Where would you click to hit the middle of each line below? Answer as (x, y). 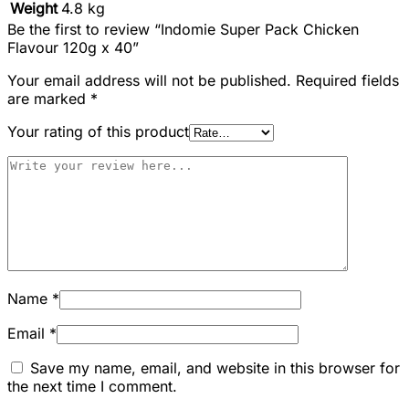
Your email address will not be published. (149, 80)
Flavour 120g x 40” (73, 47)
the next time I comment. (92, 386)
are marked (49, 98)
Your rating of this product (98, 131)
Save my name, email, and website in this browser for (215, 367)
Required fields (347, 80)
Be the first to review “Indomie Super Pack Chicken (183, 29)
